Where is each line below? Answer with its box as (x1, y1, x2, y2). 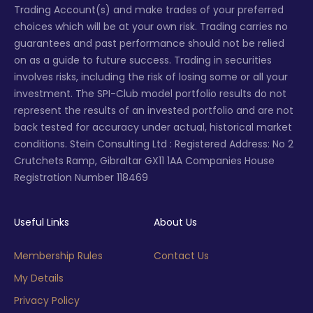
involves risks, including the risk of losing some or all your (14, 70, 288, 85)
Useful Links (14, 215, 69, 230)
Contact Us (154, 249, 209, 263)
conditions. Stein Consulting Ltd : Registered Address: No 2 (14, 137, 293, 152)
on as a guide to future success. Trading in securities (14, 53, 272, 68)
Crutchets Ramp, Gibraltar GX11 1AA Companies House (14, 154, 275, 168)
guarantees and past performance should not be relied (14, 36, 284, 51)
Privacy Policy (14, 293, 80, 308)
